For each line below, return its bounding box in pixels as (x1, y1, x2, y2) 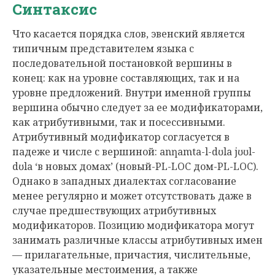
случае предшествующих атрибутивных (12, 204, 216, 217)
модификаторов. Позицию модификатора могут (12, 219, 254, 232)
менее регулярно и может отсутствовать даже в (12, 189, 252, 203)
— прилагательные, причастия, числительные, (12, 248, 250, 261)
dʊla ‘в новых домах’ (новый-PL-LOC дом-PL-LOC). (12, 160, 258, 173)
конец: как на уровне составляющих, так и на (12, 71, 239, 85)
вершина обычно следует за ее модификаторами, (12, 101, 263, 114)
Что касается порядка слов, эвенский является (12, 27, 245, 41)
